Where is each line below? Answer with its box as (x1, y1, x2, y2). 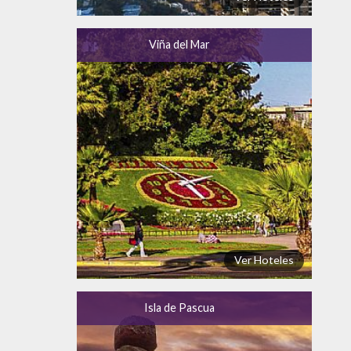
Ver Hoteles (234, 253, 295, 267)
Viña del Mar (148, 37, 210, 51)
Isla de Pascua (143, 300, 215, 314)
